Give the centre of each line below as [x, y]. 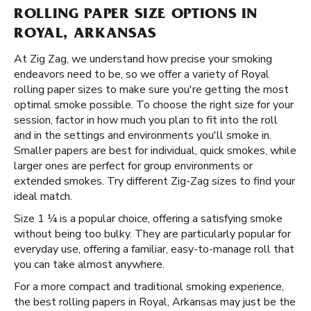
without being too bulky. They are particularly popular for [152, 234]
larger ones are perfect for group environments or [133, 166]
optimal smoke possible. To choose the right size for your [154, 105]
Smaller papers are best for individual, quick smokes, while [155, 151]
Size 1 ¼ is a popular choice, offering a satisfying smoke [148, 219]
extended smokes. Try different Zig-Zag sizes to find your [154, 181]
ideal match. [43, 196]
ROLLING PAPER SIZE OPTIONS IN [136, 15]
